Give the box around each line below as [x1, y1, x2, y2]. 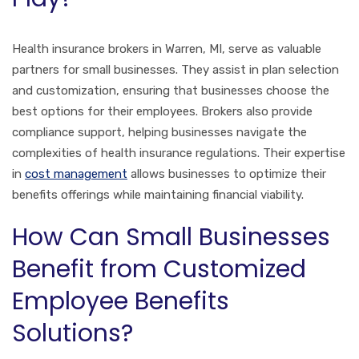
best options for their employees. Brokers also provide [12, 103, 313, 119]
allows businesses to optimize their [127, 166, 326, 181]
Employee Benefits [12, 284, 229, 318]
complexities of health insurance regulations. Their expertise [12, 145, 345, 160]
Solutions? [12, 316, 133, 350]
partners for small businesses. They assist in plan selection [12, 62, 339, 77]
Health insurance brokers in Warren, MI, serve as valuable [12, 41, 321, 56]
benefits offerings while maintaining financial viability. [12, 187, 304, 202]
